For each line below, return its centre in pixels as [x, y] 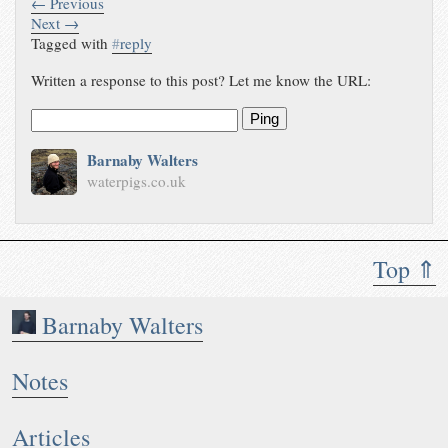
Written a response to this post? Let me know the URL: [201, 80]
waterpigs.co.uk [136, 181]
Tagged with [72, 43]
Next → [55, 23]
